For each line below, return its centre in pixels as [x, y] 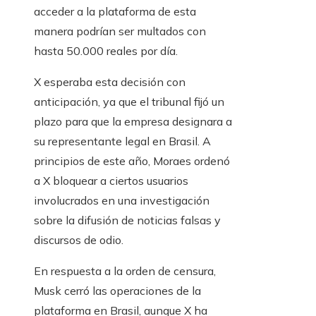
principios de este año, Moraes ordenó [132, 161]
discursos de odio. [79, 240]
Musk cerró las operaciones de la [117, 291]
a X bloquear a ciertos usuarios [111, 181]
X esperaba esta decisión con [110, 82]
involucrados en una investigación [122, 201]
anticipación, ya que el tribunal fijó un [129, 102]
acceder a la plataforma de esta [115, 12]
